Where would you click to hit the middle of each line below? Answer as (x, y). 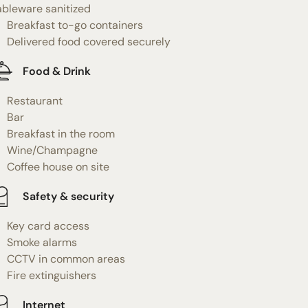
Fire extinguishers (51, 275)
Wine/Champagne (52, 150)
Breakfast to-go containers (75, 25)
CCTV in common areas (66, 258)
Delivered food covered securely (88, 41)
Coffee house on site (58, 166)
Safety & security (68, 197)
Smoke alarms (42, 242)
